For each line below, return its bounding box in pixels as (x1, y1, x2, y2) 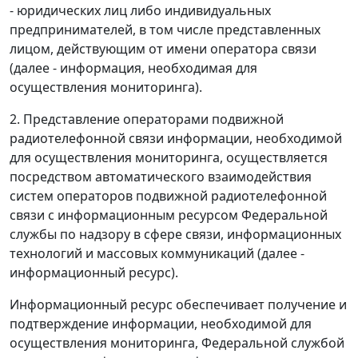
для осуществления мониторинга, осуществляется (10, 149, 328, 167)
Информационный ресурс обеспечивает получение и (10, 296, 347, 314)
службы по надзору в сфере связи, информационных (10, 225, 341, 244)
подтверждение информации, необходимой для (10, 315, 312, 333)
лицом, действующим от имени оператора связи (10, 40, 316, 58)
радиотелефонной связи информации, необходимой (10, 129, 342, 148)
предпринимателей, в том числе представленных (10, 21, 320, 39)
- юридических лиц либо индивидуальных (10, 2, 271, 20)
